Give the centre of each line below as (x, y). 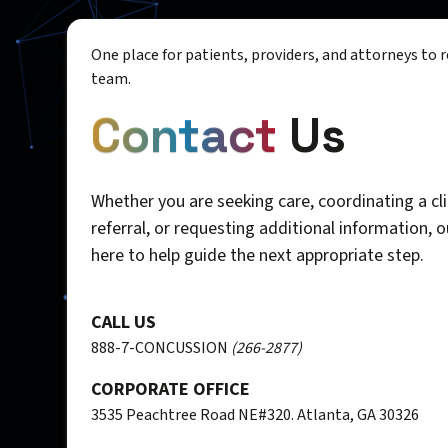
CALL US (124, 323)
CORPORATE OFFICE (171, 390)
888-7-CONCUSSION (161, 348)
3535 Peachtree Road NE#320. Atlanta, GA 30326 (255, 415)
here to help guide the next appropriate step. (258, 256)
